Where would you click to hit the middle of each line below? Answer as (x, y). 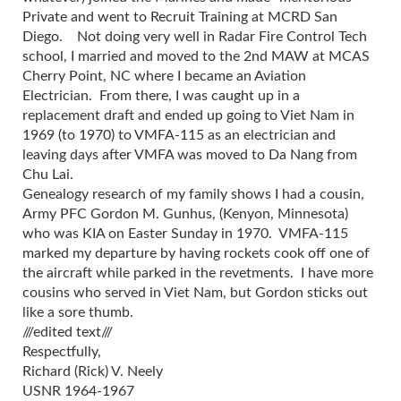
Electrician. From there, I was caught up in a (161, 96)
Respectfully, (62, 352)
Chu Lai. (48, 175)
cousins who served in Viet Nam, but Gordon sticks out (195, 293)
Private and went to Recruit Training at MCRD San (180, 17)
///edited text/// (68, 333)
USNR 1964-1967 (78, 392)
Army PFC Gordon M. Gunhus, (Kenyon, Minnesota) (185, 214)
